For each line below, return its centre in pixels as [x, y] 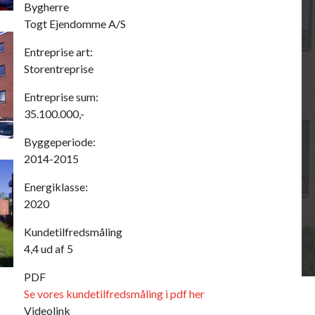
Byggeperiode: [60, 142]
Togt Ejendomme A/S [75, 24]
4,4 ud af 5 [49, 249]
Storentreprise [59, 69]
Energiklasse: [56, 187]
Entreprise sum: [61, 97]
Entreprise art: [58, 52]
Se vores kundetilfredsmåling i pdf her [114, 294]
